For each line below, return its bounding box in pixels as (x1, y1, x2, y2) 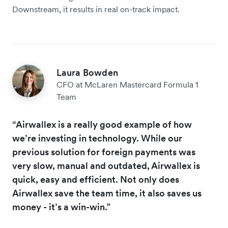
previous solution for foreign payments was (12, 146, 195, 158)
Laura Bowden (56, 67, 118, 79)
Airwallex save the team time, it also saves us (12, 187, 202, 199)
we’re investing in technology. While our (12, 132, 182, 145)
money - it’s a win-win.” (12, 201, 110, 213)
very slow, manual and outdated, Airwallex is (12, 160, 200, 172)
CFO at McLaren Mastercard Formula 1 (56, 79, 198, 90)
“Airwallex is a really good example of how (12, 119, 192, 131)
